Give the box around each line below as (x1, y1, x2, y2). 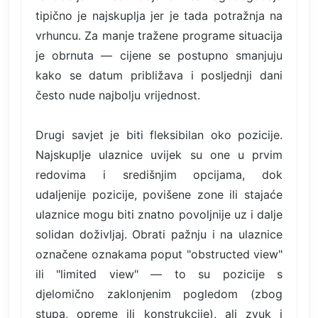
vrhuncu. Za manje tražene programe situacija (35, 28, 283, 43)
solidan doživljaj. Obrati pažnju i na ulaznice (35, 226, 283, 241)
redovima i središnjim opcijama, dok (35, 167, 283, 182)
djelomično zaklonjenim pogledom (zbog (35, 286, 283, 301)
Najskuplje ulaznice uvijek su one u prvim (35, 147, 283, 162)
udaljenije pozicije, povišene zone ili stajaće (35, 187, 283, 202)
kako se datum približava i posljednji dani (35, 67, 283, 82)
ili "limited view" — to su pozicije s (35, 266, 283, 281)
